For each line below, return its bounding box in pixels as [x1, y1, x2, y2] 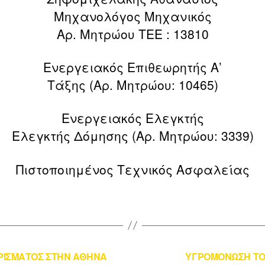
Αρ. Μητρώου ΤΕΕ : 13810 [56, 24, 209, 43]
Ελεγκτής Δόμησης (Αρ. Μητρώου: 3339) [11, 127, 254, 145]
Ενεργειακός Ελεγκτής [61, 109, 204, 127]
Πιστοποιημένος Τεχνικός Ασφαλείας [15, 160, 250, 178]
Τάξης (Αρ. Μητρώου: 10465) [47, 76, 218, 94]
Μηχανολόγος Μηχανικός [53, 7, 212, 25]
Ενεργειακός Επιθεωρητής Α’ [43, 58, 222, 76]
